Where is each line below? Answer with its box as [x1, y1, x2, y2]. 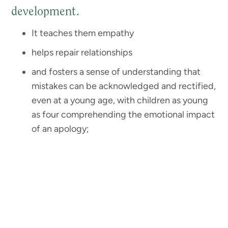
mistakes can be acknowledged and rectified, [32, 80, 216, 92]
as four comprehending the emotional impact [32, 108, 215, 120]
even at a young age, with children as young [32, 94, 209, 106]
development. [11, 6, 80, 18]
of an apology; [32, 123, 90, 134]
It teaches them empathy [32, 27, 134, 39]
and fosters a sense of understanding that [32, 66, 201, 77]
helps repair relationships [32, 46, 133, 58]
